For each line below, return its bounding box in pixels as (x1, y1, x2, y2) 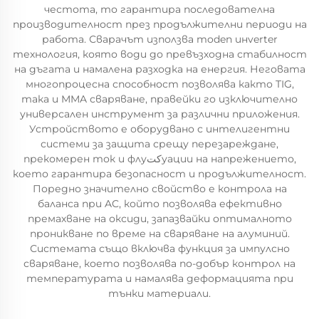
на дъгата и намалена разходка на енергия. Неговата (14, 63, 305, 75)
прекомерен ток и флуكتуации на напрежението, (23, 152, 147, 165)
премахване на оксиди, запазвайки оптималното (27, 212, 292, 225)
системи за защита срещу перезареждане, (41, 137, 278, 150)
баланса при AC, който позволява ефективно (37, 197, 282, 210)
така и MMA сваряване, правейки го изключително (21, 93, 298, 105)
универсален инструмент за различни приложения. (19, 108, 300, 120)
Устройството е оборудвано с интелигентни (29, 122, 290, 135)
